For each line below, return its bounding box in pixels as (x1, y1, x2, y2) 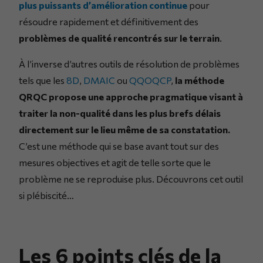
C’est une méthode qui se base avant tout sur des (19, 140, 219, 152)
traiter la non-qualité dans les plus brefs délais (19, 107, 221, 119)
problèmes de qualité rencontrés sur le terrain (19, 32, 220, 44)
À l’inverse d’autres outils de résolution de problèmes (19, 58, 240, 70)
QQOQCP (129, 75, 171, 86)
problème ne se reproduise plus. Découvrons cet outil (19, 173, 243, 185)
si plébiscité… (19, 190, 74, 201)
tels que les (19, 75, 66, 86)
